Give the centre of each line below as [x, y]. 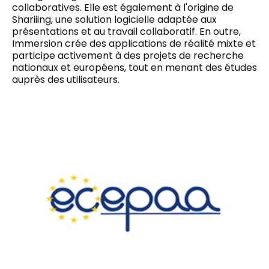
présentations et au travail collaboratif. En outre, [126, 31]
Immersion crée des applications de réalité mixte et [134, 43]
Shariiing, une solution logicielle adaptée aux [114, 19]
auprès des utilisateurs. [66, 79]
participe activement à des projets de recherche [128, 55]
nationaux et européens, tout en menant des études [134, 67]
